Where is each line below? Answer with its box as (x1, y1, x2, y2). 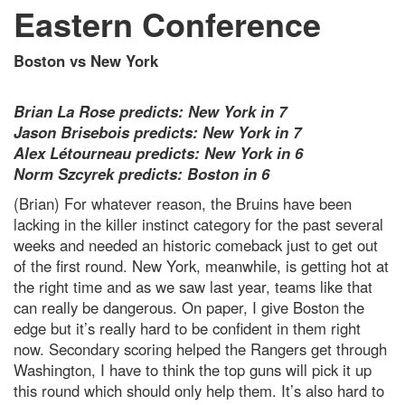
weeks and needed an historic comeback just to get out (14, 234, 378, 256)
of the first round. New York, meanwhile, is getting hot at (14, 255, 389, 277)
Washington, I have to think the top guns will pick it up (14, 359, 372, 381)
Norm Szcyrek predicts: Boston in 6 (14, 163, 269, 184)
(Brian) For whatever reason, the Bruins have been (14, 193, 352, 214)
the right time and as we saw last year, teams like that (14, 276, 372, 297)
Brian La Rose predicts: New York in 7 (14, 100, 287, 122)
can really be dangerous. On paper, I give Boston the (14, 297, 364, 318)
